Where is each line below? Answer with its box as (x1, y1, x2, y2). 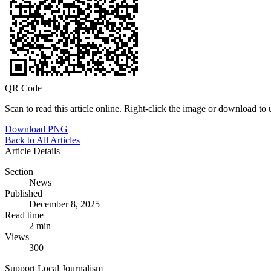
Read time (5, 209, 44, 220)
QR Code (5, 82, 42, 93)
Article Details (5, 145, 60, 156)
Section (5, 166, 33, 177)
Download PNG (5, 123, 68, 134)
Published (5, 188, 42, 198)
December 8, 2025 (29, 198, 100, 209)
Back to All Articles (5, 134, 80, 145)
